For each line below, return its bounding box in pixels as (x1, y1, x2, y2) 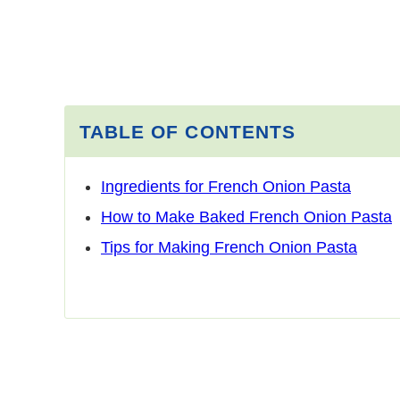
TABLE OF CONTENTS (79, 121, 296, 142)
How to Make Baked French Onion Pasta (101, 207, 392, 226)
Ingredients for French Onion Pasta (101, 177, 351, 196)
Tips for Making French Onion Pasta (101, 237, 357, 256)
